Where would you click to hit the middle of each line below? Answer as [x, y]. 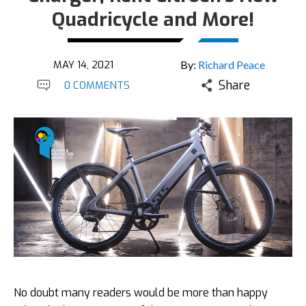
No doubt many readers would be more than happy [141, 293]
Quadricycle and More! [153, 19]
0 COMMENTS [97, 85]
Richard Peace [232, 65]
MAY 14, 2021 [83, 65]
